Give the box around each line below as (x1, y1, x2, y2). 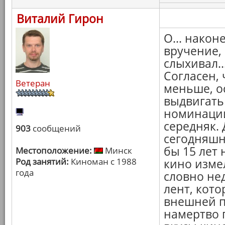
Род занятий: (16, 156, 69, 167)
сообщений (31, 123, 81, 134)
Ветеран (16, 77, 50, 89)
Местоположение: (16, 145, 92, 156)
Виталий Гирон (17, 11, 103, 27)
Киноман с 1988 (69, 156, 137, 167)
